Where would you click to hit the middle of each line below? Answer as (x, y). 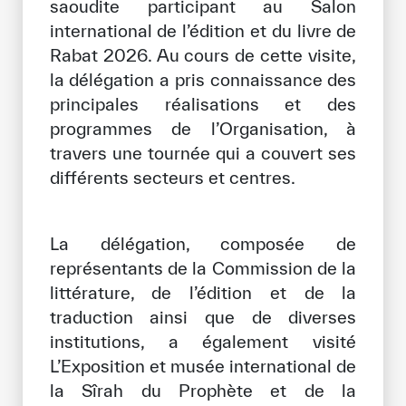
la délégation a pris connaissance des (203, 80)
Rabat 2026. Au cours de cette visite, (203, 55)
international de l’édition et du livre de (203, 31)
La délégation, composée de (203, 244)
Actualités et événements (144, 117)
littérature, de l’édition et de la (203, 293)
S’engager (64, 389)
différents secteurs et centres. (172, 178)
